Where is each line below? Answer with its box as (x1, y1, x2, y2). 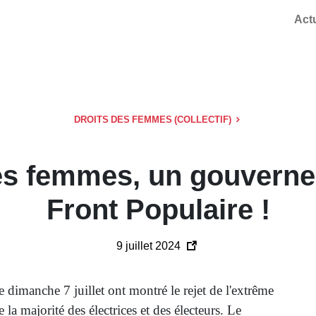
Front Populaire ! (46, 193, 270, 225)
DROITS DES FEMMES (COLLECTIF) (73, 114, 233, 125)
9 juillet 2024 (116, 239, 183, 252)
